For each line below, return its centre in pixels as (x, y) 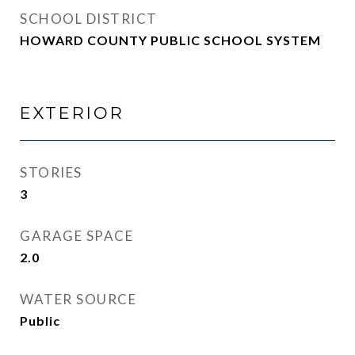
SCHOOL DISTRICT (89, 19)
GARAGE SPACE (76, 236)
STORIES (51, 172)
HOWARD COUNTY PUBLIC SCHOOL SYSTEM (170, 40)
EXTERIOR (72, 113)
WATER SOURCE (78, 299)
